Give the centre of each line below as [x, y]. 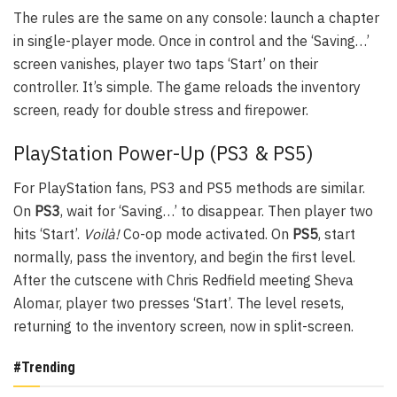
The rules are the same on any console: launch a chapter [196, 17]
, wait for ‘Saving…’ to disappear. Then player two [217, 211]
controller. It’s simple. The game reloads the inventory [187, 86]
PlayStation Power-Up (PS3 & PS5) [163, 154]
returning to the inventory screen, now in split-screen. [183, 327]
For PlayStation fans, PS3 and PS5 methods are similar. [189, 188]
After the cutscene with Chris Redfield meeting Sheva [183, 280]
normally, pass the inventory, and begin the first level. [184, 257]
